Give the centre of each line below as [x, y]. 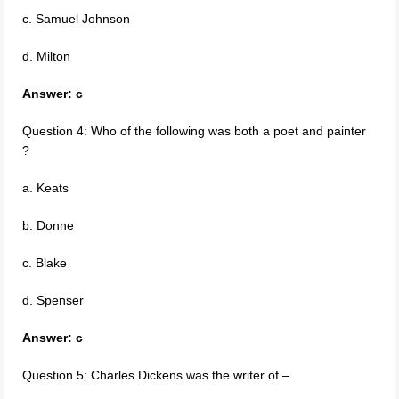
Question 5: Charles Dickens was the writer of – [156, 375]
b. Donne [49, 225]
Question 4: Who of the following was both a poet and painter [195, 131]
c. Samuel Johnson [77, 19]
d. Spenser [53, 300]
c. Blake [45, 263]
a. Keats [46, 188]
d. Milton [47, 56]
